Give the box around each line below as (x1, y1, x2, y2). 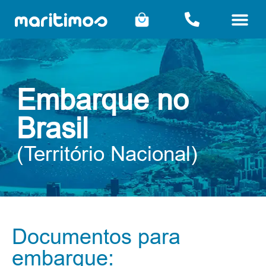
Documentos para (12, 224, 180, 249)
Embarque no (17, 84, 189, 116)
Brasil (17, 113, 88, 144)
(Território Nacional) (17, 142, 198, 165)
